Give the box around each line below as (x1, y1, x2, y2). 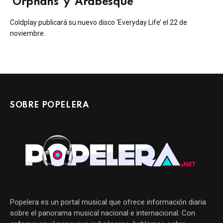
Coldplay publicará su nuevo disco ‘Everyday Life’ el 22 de (10, 18, 187, 26)
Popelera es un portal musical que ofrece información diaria (10, 197, 206, 207)
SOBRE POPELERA (10, 101, 89, 110)
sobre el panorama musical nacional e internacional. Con (10, 208, 195, 218)
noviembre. (10, 29, 45, 37)
